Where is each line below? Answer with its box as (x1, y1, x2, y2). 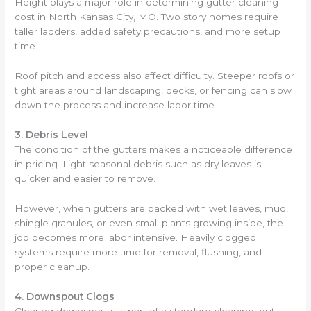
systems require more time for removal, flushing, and (15, 246, 262, 258)
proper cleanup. (15, 260, 90, 272)
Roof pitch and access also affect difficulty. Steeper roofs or (15, 70, 295, 82)
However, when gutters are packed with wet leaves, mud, (15, 202, 289, 214)
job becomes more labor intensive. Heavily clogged (15, 231, 257, 243)
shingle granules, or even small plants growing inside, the (15, 217, 284, 228)
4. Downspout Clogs (15, 290, 115, 302)
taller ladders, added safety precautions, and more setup (15, 26, 281, 37)
